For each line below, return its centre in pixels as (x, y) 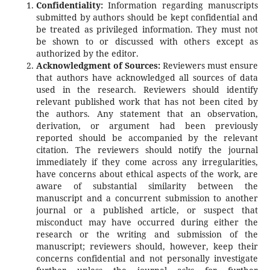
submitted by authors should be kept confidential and (147, 17)
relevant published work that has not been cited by (147, 102)
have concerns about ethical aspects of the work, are (147, 174)
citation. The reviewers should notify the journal (147, 150)
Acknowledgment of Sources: (98, 66)
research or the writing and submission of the (147, 234)
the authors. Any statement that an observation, (147, 114)
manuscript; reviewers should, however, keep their (147, 246)
